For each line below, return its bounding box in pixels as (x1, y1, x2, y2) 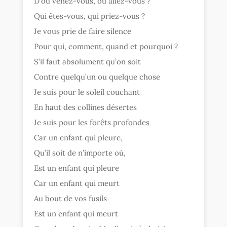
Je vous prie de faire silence (34, 26, 132, 36)
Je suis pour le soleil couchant (34, 87, 140, 97)
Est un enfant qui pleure (34, 163, 120, 173)
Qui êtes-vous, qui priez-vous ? (34, 11, 145, 21)
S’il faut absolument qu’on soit (34, 57, 141, 67)
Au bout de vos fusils (34, 194, 107, 204)
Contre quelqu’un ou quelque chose (34, 72, 161, 82)
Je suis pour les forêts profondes (34, 118, 150, 128)
